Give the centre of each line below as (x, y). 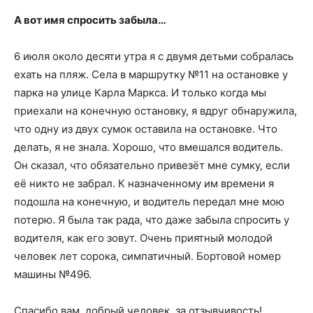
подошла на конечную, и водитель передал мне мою (149, 202)
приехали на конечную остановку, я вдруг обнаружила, (155, 111)
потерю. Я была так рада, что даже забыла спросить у (152, 220)
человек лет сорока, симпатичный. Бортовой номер (147, 256)
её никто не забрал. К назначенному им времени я (144, 183)
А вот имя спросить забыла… (90, 20)
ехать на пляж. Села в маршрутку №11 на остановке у (151, 74)
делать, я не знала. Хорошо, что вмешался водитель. (148, 147)
